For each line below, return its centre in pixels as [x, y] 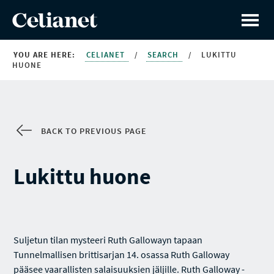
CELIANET [107, 55]
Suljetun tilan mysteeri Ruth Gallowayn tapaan [108, 240]
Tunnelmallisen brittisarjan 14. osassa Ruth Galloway [122, 254]
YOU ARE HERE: [44, 55]
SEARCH [164, 55]
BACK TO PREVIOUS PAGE [94, 131]
